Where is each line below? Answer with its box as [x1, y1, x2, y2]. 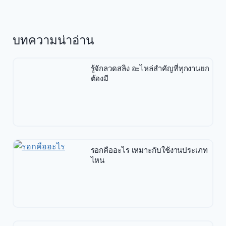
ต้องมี [90, 74, 109, 83]
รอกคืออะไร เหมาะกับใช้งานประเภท [90, 145, 208, 154]
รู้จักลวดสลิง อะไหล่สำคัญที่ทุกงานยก [90, 64, 209, 73]
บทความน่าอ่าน [13, 33, 94, 47]
